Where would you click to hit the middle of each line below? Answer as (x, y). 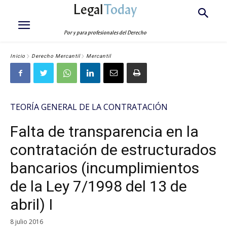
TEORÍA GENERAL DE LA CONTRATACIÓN (89, 107)
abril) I (31, 204)
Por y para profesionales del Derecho (105, 33)
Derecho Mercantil (56, 56)
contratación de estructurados (113, 150)
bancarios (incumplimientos (105, 168)
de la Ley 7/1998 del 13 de (99, 186)
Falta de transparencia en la (104, 131)
